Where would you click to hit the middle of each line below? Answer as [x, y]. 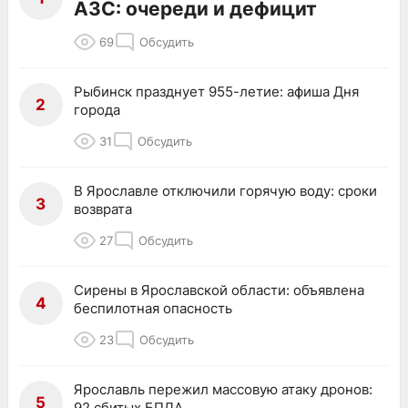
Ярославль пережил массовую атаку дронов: [223, 389]
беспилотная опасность [153, 308]
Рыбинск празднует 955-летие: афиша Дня [216, 91]
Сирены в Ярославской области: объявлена [219, 290]
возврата [103, 209]
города [97, 109]
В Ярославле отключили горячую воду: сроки [225, 190]
